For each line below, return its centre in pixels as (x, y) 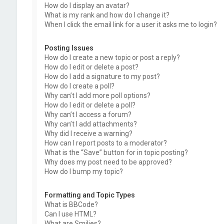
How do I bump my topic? (83, 171)
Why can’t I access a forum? (88, 114)
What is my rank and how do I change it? (107, 15)
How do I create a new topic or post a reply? (112, 57)
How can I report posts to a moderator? (105, 143)
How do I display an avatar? (87, 5)
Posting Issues (69, 48)
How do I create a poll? (79, 86)
